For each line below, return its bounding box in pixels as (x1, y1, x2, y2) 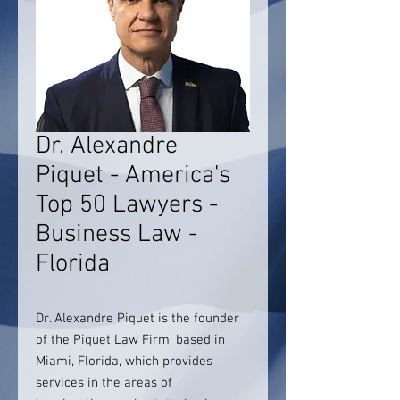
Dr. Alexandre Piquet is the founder (36, 311, 239, 327)
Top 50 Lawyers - (36, 190, 218, 221)
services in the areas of (36, 375, 172, 391)
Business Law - (36, 220, 197, 250)
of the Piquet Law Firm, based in (36, 332, 225, 348)
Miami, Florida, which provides (36, 354, 212, 370)
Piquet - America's (36, 161, 230, 191)
